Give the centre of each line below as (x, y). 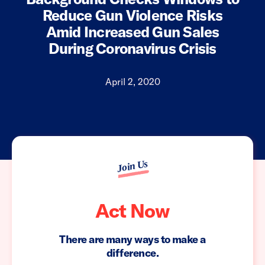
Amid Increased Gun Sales (132, 32)
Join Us (132, 166)
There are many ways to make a (132, 240)
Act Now (132, 211)
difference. (132, 253)
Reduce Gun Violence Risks (132, 15)
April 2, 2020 (132, 82)
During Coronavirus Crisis (132, 49)
